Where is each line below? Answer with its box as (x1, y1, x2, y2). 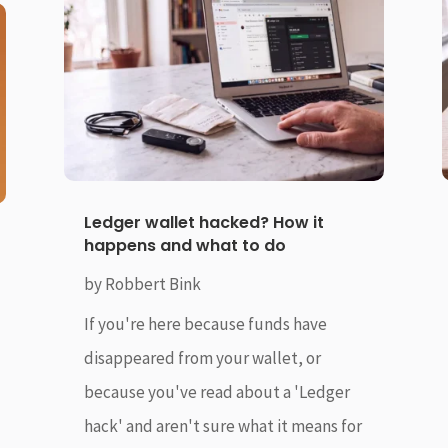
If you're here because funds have (83, 312, 327, 335)
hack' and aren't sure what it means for (83, 414, 362, 437)
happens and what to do (83, 233, 286, 257)
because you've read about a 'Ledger (83, 380, 350, 403)
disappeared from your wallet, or (83, 346, 321, 369)
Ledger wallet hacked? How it (83, 210, 324, 234)
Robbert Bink (104, 272, 201, 295)
